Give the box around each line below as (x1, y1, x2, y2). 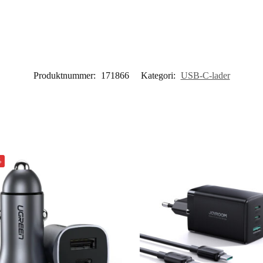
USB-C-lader (180, 70, 230, 80)
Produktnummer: (33, 70, 98, 80)
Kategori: (140, 70, 178, 80)
